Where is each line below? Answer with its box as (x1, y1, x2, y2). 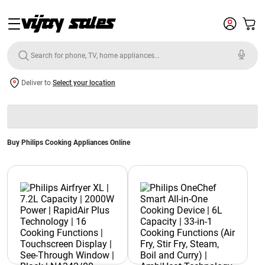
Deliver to (21, 79, 53, 87)
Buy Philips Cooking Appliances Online (7, 138, 130, 147)
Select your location (53, 79, 115, 87)
